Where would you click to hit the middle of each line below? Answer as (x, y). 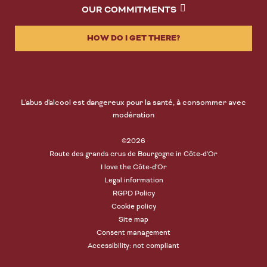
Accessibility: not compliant (133, 246)
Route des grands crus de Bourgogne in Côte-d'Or (133, 154)
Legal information (133, 180)
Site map (133, 219)
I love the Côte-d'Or (133, 167)
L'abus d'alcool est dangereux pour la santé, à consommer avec (133, 102)
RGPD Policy (133, 193)
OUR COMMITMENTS (129, 10)
